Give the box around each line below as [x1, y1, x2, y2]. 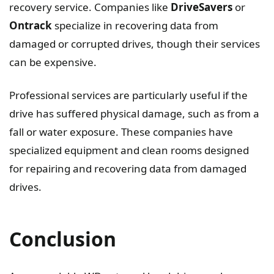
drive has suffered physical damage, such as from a [9, 106, 259, 121]
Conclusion [9, 226, 116, 253]
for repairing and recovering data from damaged [9, 161, 246, 176]
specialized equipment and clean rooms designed [9, 143, 249, 158]
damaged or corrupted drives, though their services [9, 37, 260, 51]
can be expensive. [9, 55, 97, 70]
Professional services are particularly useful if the [9, 88, 248, 103]
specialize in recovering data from [52, 18, 218, 33]
